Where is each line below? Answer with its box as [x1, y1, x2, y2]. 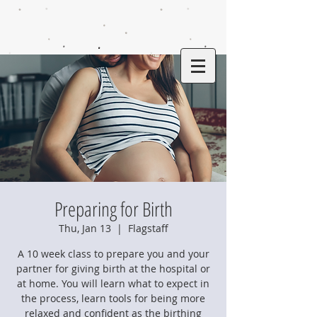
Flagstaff [127, 221, 168, 235]
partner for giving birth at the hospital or [16, 262, 210, 275]
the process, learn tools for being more [21, 292, 205, 305]
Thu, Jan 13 [58, 221, 111, 235]
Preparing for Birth [54, 195, 173, 222]
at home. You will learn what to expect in [17, 277, 209, 290]
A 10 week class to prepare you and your [17, 247, 209, 260]
